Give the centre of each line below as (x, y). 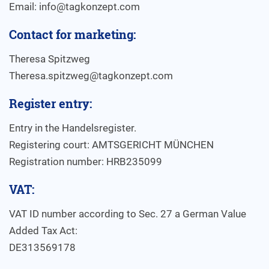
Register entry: (50, 103)
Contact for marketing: (72, 34)
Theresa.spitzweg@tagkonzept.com (91, 76)
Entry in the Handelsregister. (73, 128)
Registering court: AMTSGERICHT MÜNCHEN (111, 145)
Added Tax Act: (43, 231)
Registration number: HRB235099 (86, 162)
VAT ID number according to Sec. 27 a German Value (128, 214)
